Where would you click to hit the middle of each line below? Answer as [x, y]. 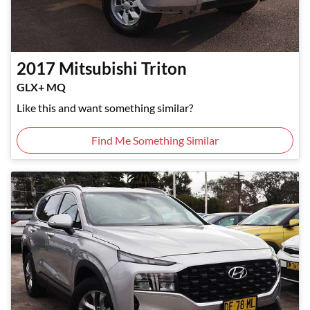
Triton [164, 69]
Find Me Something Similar [155, 140]
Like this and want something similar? [105, 108]
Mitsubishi [98, 69]
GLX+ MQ [41, 87]
